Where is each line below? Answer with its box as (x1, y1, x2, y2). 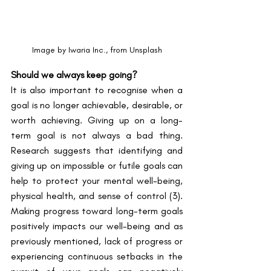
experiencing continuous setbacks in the (11, 250, 183, 262)
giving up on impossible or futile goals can (11, 159, 183, 171)
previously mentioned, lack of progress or (11, 235, 183, 247)
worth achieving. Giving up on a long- (11, 114, 183, 126)
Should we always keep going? (11, 68, 137, 80)
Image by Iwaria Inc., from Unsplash (31, 44, 162, 55)
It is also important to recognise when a (11, 83, 183, 96)
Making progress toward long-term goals (11, 204, 183, 217)
